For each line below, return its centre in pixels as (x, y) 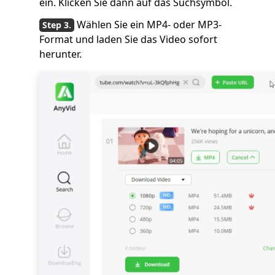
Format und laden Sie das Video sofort (128, 39)
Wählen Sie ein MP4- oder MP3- (149, 25)
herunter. (60, 54)
